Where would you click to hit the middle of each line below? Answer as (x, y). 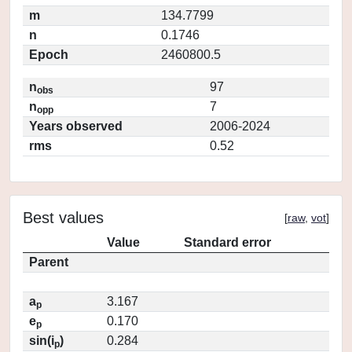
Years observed (76, 126)
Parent (49, 262)
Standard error (227, 242)
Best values (63, 218)
